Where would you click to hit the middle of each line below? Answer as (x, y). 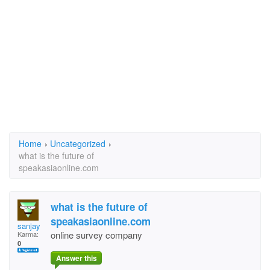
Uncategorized (78, 143)
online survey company (96, 235)
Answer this (76, 258)
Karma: (28, 234)
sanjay (29, 226)
